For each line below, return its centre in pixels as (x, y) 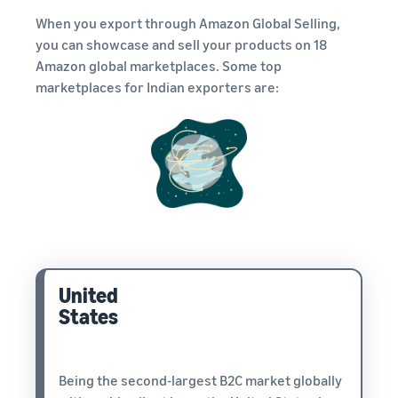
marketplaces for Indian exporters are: (157, 88)
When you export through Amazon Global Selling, (188, 24)
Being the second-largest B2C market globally (200, 381)
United (88, 295)
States (88, 317)
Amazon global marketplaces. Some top (159, 66)
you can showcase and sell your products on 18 (181, 45)
